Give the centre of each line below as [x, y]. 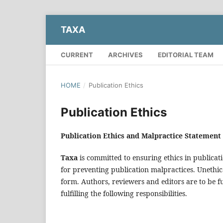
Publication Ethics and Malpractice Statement [141, 135]
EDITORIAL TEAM [186, 55]
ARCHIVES [125, 55]
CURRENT [77, 55]
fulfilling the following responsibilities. [124, 193]
